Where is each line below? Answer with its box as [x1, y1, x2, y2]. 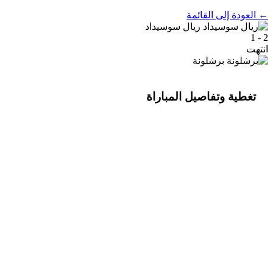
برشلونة [193, 55, 224, 66]
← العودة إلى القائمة [186, 10, 268, 20]
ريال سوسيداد [145, 21, 200, 32]
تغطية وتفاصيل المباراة [146, 90, 256, 103]
